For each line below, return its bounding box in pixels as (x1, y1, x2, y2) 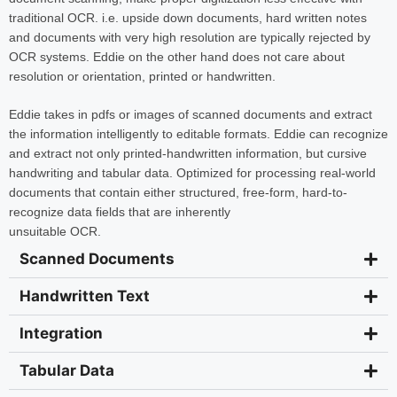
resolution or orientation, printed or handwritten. (9, 68, 276, 83)
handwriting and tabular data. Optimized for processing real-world (9, 165, 376, 180)
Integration (19, 323, 103, 342)
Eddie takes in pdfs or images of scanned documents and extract (9, 106, 372, 121)
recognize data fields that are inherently (9, 204, 230, 219)
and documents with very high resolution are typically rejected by (9, 29, 370, 44)
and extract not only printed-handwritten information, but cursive (9, 145, 367, 160)
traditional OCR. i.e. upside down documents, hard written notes (9, 10, 367, 25)
